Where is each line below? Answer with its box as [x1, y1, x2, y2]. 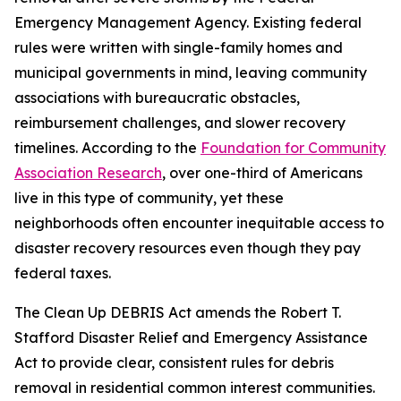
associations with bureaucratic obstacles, [14, 89, 300, 107]
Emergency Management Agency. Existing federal [14, 13, 362, 31]
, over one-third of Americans [162, 164, 363, 182]
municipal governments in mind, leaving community [14, 64, 367, 81]
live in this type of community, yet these [14, 189, 284, 207]
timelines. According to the [14, 139, 200, 157]
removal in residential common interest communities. [14, 379, 375, 397]
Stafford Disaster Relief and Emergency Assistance [14, 328, 368, 346]
